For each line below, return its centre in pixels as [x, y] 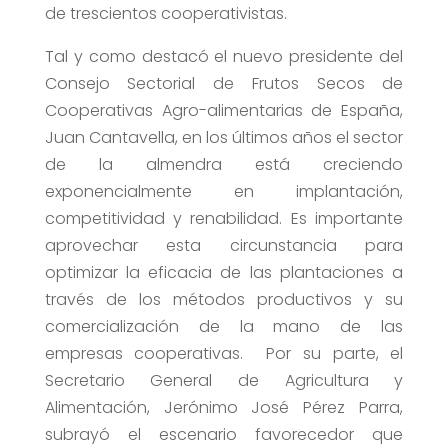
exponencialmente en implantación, [224, 192]
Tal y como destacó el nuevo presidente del [224, 57]
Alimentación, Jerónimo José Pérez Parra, [224, 408]
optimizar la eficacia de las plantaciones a [224, 273]
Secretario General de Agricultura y [224, 381]
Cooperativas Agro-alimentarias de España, [224, 111]
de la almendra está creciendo [224, 165]
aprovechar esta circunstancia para [224, 246]
